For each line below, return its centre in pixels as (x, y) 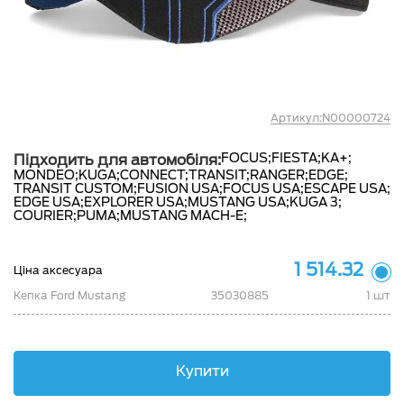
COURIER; (45, 216)
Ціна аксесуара (58, 270)
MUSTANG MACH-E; (184, 216)
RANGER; (279, 175)
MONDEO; (46, 175)
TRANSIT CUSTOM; (75, 188)
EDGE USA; (49, 202)
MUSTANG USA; (239, 202)
